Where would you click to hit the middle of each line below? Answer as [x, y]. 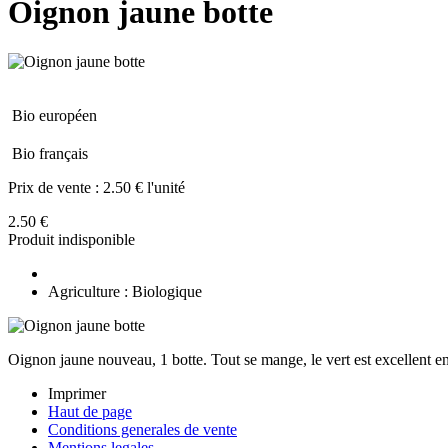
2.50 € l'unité [144, 187]
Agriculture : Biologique [125, 291]
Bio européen [54, 115]
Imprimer [77, 393]
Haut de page [90, 411]
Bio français [50, 153]
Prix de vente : [55, 187]
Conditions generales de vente [142, 429]
